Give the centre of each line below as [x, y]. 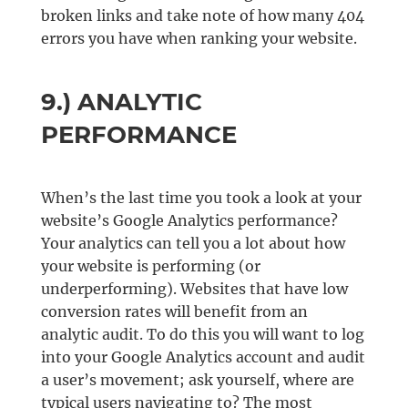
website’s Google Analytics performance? [189, 221]
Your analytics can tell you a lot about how [193, 244]
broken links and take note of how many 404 [202, 16]
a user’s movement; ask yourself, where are [197, 380]
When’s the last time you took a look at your [201, 198]
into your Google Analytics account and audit [203, 357]
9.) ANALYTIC [121, 102]
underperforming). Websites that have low [194, 289]
